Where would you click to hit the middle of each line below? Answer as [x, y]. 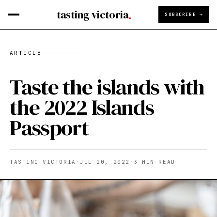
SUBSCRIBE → [184, 14]
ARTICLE [26, 53]
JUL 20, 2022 [105, 162]
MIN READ [156, 162]
